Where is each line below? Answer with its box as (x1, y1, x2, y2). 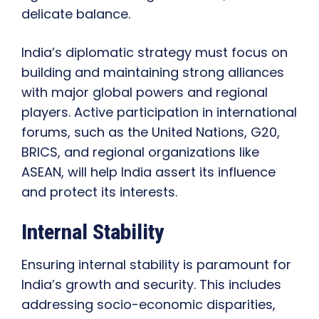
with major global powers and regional (21, 83, 268, 102)
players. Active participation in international (21, 103, 297, 122)
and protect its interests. (21, 183, 177, 202)
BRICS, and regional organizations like (21, 143, 259, 162)
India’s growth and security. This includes (21, 276, 281, 294)
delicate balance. (21, 5, 130, 23)
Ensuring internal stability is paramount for (21, 256, 291, 274)
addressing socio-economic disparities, (21, 296, 276, 314)
